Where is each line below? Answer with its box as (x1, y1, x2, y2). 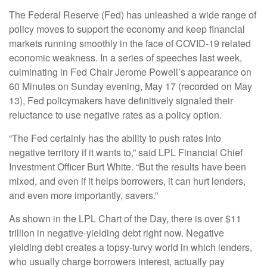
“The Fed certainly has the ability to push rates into (9, 131, 221, 145)
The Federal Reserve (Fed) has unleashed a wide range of (9, 8, 256, 22)
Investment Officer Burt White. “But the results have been (9, 160, 246, 174)
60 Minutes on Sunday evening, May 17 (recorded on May (9, 79, 252, 94)
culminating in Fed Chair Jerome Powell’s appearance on (9, 65, 252, 79)
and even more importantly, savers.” (9, 188, 158, 203)
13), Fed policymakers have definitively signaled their (9, 94, 233, 108)
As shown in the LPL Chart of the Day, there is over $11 (9, 212, 241, 226)
